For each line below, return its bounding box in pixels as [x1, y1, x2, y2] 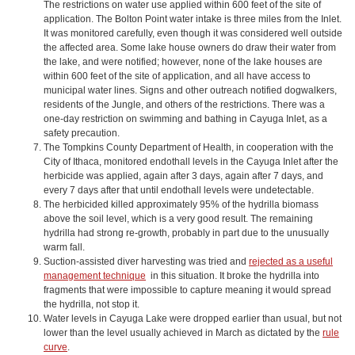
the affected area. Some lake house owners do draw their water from [44, 42, 336, 53]
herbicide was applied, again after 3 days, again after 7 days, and [44, 170, 323, 181]
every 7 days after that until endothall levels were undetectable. [44, 185, 316, 196]
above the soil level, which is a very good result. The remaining [44, 213, 313, 224]
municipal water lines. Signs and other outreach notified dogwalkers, [44, 85, 337, 96]
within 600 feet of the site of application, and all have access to [44, 71, 311, 82]
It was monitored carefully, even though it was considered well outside [44, 28, 342, 39]
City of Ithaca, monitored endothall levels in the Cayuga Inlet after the [44, 156, 338, 167]
